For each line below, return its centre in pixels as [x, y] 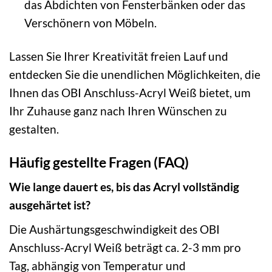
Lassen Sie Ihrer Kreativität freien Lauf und [119, 56]
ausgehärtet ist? [50, 205]
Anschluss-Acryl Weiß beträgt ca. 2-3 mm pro [125, 248]
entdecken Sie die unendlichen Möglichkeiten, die [135, 74]
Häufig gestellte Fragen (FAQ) [99, 162]
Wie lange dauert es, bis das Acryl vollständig [124, 187]
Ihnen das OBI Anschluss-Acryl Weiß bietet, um [130, 93]
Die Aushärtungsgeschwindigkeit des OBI [114, 229]
